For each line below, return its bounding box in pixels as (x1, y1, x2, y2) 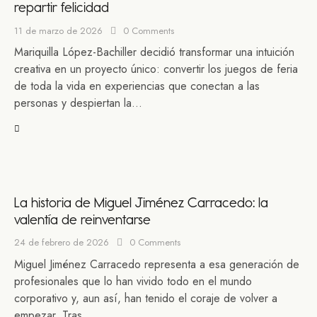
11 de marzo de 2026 (14, 23, 103, 38)
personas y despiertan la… (14, 95, 142, 112)
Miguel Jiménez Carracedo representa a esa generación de (14, 255, 299, 272)
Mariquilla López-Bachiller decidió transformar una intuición (14, 44, 294, 61)
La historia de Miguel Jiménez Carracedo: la (14, 193, 268, 211)
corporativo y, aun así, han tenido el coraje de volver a (14, 289, 277, 306)
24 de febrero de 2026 (14, 235, 109, 249)
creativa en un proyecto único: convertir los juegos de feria (14, 61, 298, 78)
